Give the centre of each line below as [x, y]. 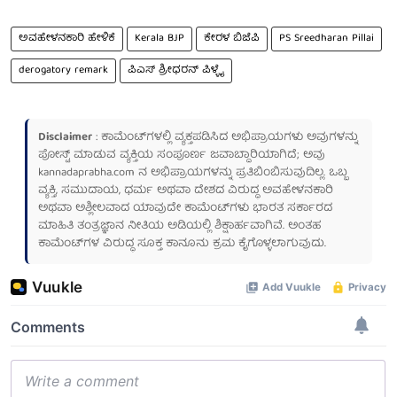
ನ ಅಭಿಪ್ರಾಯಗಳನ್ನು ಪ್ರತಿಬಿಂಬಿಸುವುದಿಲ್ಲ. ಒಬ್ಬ [241, 173]
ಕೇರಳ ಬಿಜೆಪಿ [232, 38]
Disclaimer [65, 137]
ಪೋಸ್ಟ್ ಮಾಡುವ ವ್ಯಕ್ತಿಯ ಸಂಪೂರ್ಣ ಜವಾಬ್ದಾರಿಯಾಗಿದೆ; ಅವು [182, 155]
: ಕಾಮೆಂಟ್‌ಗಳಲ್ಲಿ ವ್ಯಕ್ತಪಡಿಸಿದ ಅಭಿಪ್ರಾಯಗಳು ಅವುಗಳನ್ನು [225, 137]
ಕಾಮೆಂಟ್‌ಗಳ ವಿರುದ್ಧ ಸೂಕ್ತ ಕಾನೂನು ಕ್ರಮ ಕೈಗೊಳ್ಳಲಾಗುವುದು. [182, 244]
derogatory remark [63, 70]
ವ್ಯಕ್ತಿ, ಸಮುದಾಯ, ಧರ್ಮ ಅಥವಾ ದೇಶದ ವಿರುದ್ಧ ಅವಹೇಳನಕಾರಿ [186, 191]
